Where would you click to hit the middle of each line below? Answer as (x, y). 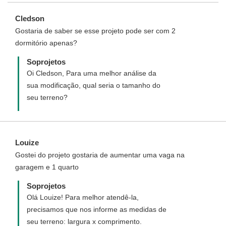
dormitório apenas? (46, 43)
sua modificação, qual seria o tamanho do (94, 85)
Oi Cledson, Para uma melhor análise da (92, 73)
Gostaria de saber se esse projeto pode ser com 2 (95, 31)
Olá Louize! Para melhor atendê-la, (83, 197)
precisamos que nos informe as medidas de (97, 209)
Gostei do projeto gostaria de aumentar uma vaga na (100, 155)
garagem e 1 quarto (47, 167)
